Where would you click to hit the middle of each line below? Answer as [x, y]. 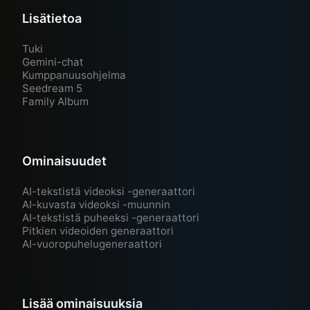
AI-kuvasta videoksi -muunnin [96, 205]
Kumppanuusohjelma [74, 75]
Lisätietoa [52, 19]
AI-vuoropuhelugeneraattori [92, 244]
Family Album [55, 102]
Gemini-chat [53, 62]
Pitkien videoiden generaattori [98, 231]
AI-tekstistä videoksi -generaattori [109, 192]
